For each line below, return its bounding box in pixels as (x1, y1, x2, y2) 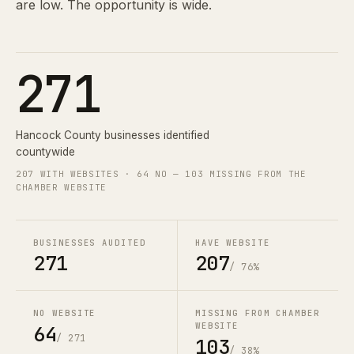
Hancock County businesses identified (16, 129, 209, 142)
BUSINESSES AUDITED (33, 236, 146, 248)
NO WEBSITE (33, 307, 96, 319)
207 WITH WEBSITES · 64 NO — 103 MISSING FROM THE (16, 168, 307, 179)
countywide (16, 145, 75, 159)
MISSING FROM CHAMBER (194, 307, 320, 319)
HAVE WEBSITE (194, 236, 270, 248)
